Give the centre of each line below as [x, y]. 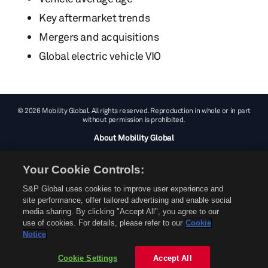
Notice [35, 234]
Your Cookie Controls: [84, 170]
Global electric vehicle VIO [100, 56]
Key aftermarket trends [95, 17]
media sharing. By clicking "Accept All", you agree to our [121, 211]
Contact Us [134, 204]
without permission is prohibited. [134, 119]
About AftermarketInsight [134, 154]
